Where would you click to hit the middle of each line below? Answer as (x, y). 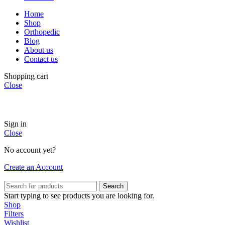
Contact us (41, 59)
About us (39, 50)
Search (113, 186)
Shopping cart (26, 76)
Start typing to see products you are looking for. (79, 196)
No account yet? (30, 150)
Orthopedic (42, 32)
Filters (14, 214)
